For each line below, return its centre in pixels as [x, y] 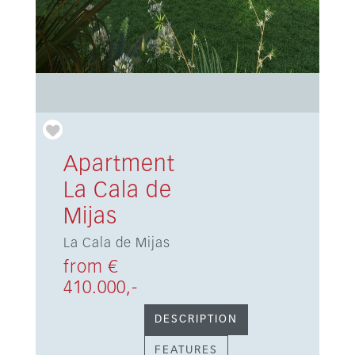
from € [90, 268]
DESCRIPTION [196, 319]
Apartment [119, 165]
